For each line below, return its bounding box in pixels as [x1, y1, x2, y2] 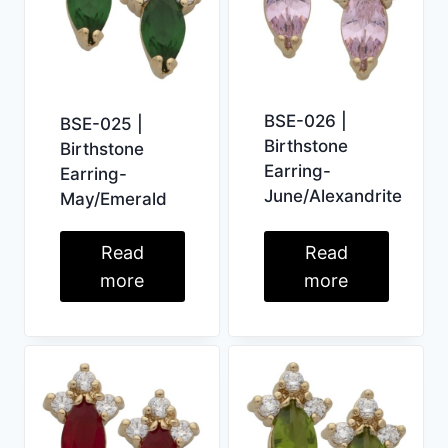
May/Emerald [59, 188, 167, 209]
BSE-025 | [59, 113, 143, 134]
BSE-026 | [263, 110, 347, 131]
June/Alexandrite [263, 185, 402, 206]
